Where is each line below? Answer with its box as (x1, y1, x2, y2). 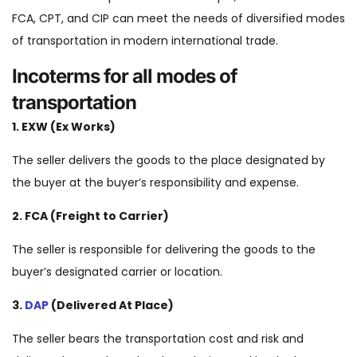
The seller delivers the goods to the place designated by (12, 152, 325, 169)
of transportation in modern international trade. (12, 33, 278, 49)
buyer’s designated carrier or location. (12, 264, 222, 280)
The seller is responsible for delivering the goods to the (12, 241, 316, 258)
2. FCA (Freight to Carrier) (12, 208, 169, 225)
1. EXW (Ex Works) (12, 119, 116, 135)
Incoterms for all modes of (12, 65, 237, 88)
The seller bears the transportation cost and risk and (12, 331, 304, 347)
